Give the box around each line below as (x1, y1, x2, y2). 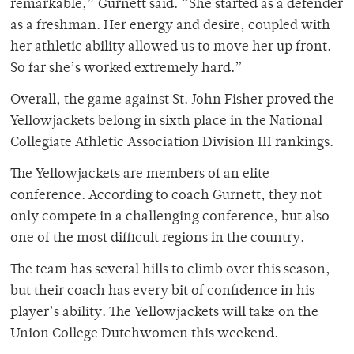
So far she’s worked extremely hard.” (10, 62, 243, 77)
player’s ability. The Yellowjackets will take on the (10, 306, 318, 321)
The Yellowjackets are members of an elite (10, 168, 269, 183)
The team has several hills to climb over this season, (10, 263, 330, 278)
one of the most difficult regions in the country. (10, 232, 304, 247)
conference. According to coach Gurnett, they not (10, 189, 322, 204)
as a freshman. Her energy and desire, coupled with (10, 19, 330, 34)
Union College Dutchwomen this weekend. (10, 327, 278, 342)
